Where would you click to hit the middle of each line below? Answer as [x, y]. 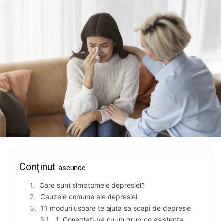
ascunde [72, 168]
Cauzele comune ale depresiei [89, 197]
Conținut [39, 167]
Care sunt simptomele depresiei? [92, 185]
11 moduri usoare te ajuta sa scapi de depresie [116, 208]
